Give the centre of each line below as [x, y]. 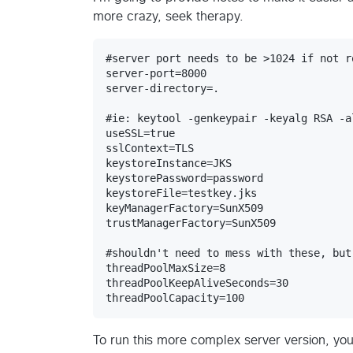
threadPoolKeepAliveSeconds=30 [197, 282]
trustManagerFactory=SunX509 [191, 223]
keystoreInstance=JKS [169, 163]
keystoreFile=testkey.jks [181, 193]
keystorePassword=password [184, 178]
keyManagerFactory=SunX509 [184, 208]
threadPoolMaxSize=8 [165, 268]
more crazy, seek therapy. [168, 16]
